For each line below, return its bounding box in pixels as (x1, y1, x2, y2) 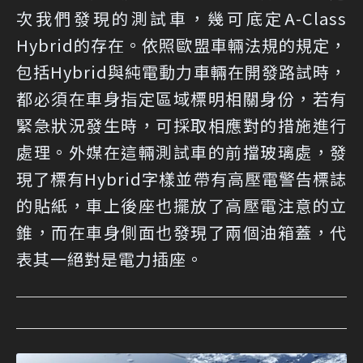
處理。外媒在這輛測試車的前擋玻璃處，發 (16, 139, 347, 164)
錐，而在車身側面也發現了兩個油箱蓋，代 (16, 220, 347, 244)
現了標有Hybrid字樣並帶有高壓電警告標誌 (16, 166, 347, 190)
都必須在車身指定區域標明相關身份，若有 (16, 86, 347, 110)
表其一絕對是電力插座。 (16, 246, 203, 271)
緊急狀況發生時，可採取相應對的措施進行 (16, 113, 347, 137)
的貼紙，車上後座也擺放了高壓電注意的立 (16, 193, 347, 217)
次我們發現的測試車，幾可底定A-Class (16, 6, 347, 30)
